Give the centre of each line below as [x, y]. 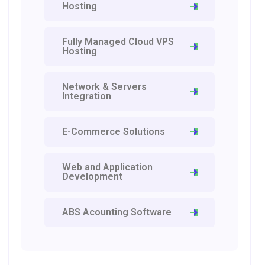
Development [93, 177]
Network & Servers [105, 87]
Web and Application [108, 167]
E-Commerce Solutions [114, 132]
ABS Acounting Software [117, 212]
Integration [87, 96]
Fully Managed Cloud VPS [118, 42]
